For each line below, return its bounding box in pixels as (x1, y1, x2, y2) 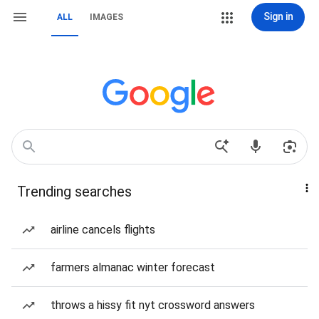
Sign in (263, 11, 293, 22)
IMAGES (90, 12, 123, 22)
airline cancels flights (51, 223, 155, 236)
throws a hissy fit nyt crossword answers (51, 298, 255, 312)
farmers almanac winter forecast (51, 261, 215, 274)
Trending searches (17, 183, 132, 200)
